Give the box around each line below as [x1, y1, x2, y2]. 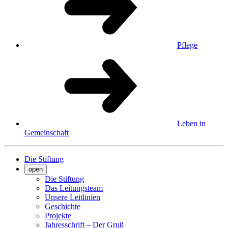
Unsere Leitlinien [45, 192, 100, 202]
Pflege [177, 40, 197, 49]
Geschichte [45, 202, 80, 211]
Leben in [177, 119, 206, 128]
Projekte [45, 211, 71, 220]
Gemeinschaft [24, 128, 69, 137]
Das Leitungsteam [45, 183, 103, 192]
